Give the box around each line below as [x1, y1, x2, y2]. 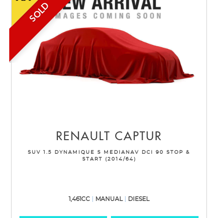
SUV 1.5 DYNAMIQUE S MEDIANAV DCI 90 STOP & [28, 149, 190, 155]
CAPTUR [110, 129, 162, 144]
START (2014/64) [82, 156, 136, 162]
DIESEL [128, 196, 149, 202]
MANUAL [95, 196, 123, 202]
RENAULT [56, 129, 110, 144]
